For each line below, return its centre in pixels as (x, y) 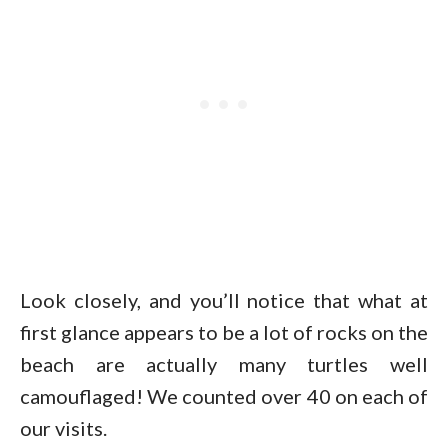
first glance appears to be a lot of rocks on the (224, 331)
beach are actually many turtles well (224, 363)
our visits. (63, 427)
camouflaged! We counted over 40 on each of (224, 395)
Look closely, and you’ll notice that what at (224, 299)
